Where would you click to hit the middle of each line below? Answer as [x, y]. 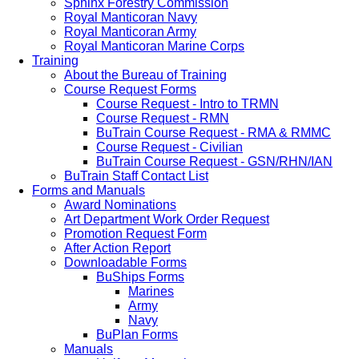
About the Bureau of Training [145, 75]
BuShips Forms [140, 277]
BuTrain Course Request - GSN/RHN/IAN [214, 161]
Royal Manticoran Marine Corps [154, 46]
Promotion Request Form [135, 234]
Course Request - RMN [163, 118]
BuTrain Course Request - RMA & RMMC [214, 133]
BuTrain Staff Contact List [136, 176]
